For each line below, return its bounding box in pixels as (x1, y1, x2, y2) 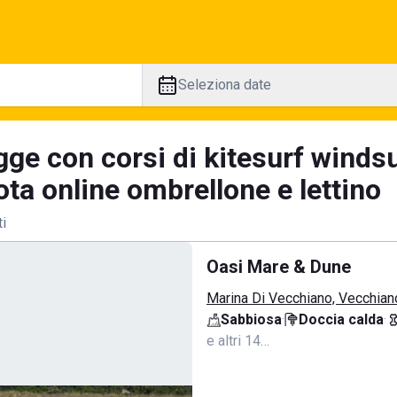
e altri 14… (206, 332, 269, 349)
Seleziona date (177, 76, 271, 93)
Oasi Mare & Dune (206, 256, 351, 277)
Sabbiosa (221, 311, 282, 328)
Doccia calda (299, 311, 384, 328)
